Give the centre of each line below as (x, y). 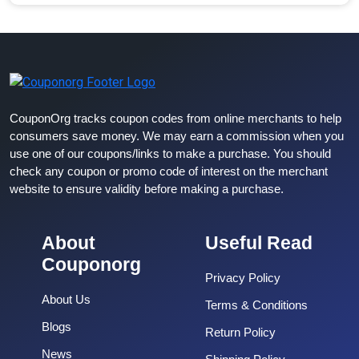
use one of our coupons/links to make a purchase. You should (170, 153)
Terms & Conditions (256, 305)
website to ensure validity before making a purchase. (147, 188)
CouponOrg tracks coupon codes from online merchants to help (175, 118)
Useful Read (259, 242)
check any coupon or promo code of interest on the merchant (169, 171)
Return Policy (240, 332)
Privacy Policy (243, 277)
